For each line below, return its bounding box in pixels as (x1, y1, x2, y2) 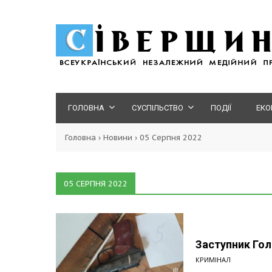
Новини (103, 132, 132, 143)
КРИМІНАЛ (195, 255, 231, 264)
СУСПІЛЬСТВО (132, 103, 183, 112)
